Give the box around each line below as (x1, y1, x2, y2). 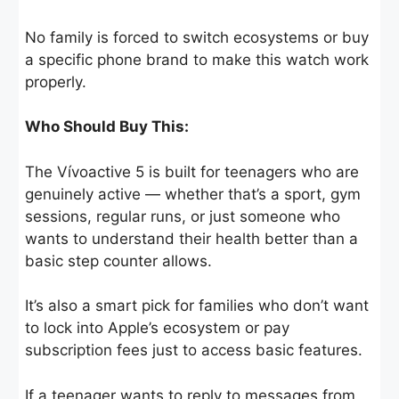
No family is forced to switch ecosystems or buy (25, 28, 369, 46)
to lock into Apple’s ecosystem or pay (25, 319, 289, 338)
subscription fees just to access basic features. (25, 341, 362, 360)
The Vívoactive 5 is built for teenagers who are (25, 162, 359, 181)
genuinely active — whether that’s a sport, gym (25, 184, 361, 203)
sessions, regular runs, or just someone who (25, 207, 340, 225)
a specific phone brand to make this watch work (25, 50, 369, 69)
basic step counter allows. (25, 251, 212, 270)
